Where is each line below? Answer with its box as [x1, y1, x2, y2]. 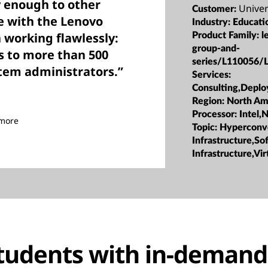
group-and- [192, 43, 240, 53]
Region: [192, 96, 227, 106]
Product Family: [192, 30, 262, 40]
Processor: [192, 109, 240, 119]
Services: [192, 69, 232, 80]
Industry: [192, 17, 233, 27]
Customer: [192, 4, 239, 14]
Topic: [192, 122, 220, 132]
